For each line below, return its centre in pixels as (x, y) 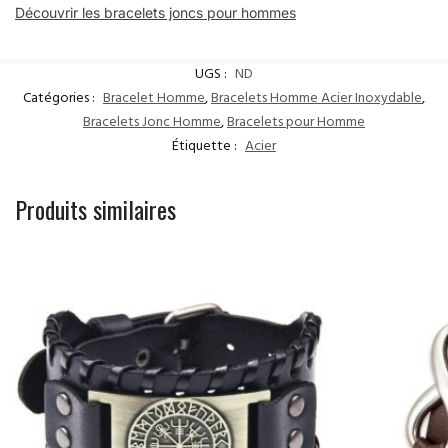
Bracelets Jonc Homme (152, 123)
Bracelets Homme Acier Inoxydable (316, 99)
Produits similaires (95, 208)
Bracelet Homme (154, 99)
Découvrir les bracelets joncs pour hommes (155, 13)
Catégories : (60, 99)
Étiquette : (206, 147)
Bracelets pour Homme (296, 123)
